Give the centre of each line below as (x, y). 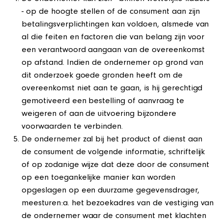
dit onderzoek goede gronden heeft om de (102, 76)
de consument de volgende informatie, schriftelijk (113, 153)
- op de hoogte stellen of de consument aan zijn (111, 12)
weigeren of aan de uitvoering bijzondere (99, 114)
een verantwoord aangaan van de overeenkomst (113, 51)
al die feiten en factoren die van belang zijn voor (113, 38)
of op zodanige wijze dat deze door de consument (115, 165)
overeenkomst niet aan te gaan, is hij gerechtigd (112, 89)
